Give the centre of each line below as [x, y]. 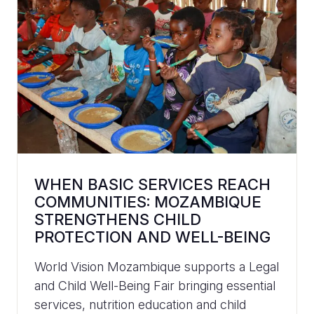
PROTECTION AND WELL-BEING [152, 237]
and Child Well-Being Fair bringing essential [155, 285]
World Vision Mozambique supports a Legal [157, 266]
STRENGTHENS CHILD [118, 219]
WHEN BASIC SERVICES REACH [152, 184]
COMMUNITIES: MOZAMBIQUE [148, 202]
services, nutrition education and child [140, 304]
